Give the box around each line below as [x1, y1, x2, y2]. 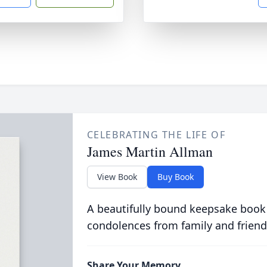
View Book [97, 171, 137, 182]
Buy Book [157, 171, 194, 182]
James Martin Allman [86, 142, 213, 161]
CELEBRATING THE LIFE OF [86, 128, 226, 141]
